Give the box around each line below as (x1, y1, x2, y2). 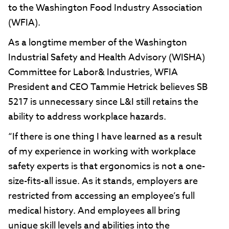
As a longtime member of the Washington (8, 36, 187, 50)
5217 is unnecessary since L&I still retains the (8, 95, 198, 109)
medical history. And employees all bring (8, 204, 180, 218)
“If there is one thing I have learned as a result (8, 130, 202, 144)
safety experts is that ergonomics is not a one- (8, 159, 205, 174)
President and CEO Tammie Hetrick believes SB (8, 80, 208, 95)
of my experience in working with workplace (8, 145, 196, 159)
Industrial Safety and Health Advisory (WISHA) (8, 51, 205, 65)
